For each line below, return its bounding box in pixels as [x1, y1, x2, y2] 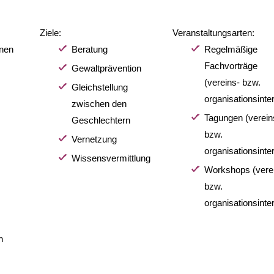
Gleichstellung [71, 81, 128, 92]
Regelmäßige [204, 43, 258, 54]
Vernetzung [71, 133, 117, 144]
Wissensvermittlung [71, 152, 150, 163]
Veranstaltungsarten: [172, 27, 255, 38]
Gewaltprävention [71, 62, 141, 73]
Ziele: [39, 27, 61, 38]
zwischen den [71, 98, 127, 109]
